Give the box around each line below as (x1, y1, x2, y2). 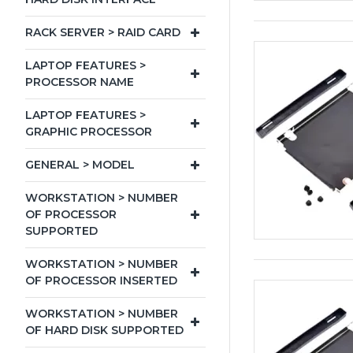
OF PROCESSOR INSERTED (25, 273, 177, 288)
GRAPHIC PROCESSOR (25, 124, 152, 139)
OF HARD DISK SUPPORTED (25, 323, 184, 337)
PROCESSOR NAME (25, 75, 134, 89)
